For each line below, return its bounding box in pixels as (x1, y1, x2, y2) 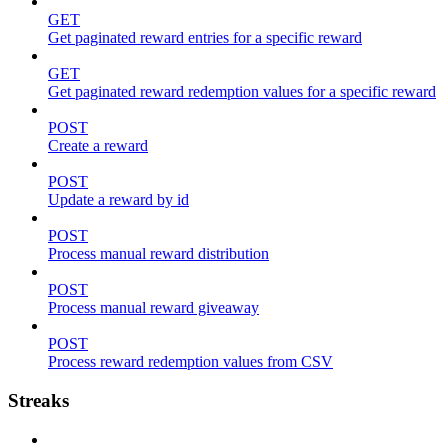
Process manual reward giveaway (48, 299, 259, 317)
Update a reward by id (48, 191, 189, 209)
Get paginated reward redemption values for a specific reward (48, 83, 436, 101)
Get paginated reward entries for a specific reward (48, 29, 362, 47)
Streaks (8, 389, 69, 411)
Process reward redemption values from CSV (48, 353, 333, 371)
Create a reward (48, 137, 148, 155)
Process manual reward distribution (48, 245, 269, 263)
